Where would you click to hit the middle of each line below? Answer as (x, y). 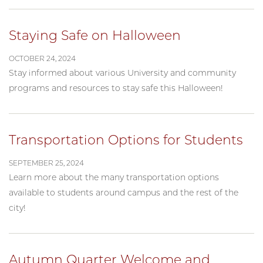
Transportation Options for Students (126, 140)
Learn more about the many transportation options (114, 177)
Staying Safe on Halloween (95, 35)
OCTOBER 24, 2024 (42, 58)
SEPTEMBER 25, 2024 (46, 163)
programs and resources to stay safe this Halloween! (116, 88)
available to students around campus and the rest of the (124, 192)
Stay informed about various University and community (122, 73)
